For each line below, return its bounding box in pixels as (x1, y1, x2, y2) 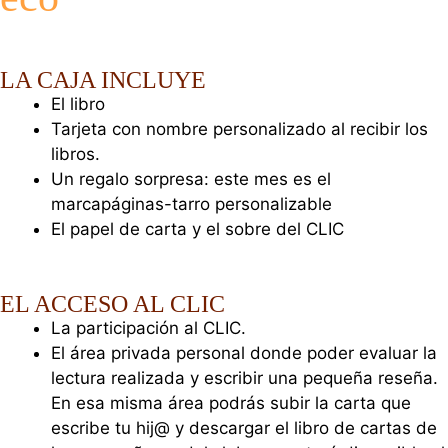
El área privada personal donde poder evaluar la (51, 343, 437, 364)
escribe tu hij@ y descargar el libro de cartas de (51, 418, 437, 439)
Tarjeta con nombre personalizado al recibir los (51, 118, 428, 139)
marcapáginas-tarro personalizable (51, 193, 332, 214)
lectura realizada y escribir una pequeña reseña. (51, 368, 438, 389)
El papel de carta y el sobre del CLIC (51, 218, 344, 239)
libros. (51, 143, 100, 164)
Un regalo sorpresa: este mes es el (51, 168, 331, 189)
